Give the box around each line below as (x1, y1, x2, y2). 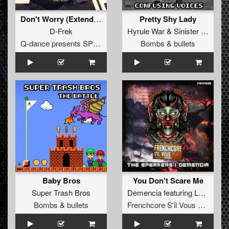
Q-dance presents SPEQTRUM (93, 38, 101, 49)
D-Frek (50, 26, 73, 37)
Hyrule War (127, 26, 165, 37)
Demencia (127, 187, 162, 198)
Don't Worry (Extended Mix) (94, 13, 101, 25)
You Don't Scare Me (132, 175, 203, 187)
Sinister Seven (174, 26, 201, 37)
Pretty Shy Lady (140, 13, 196, 25)
